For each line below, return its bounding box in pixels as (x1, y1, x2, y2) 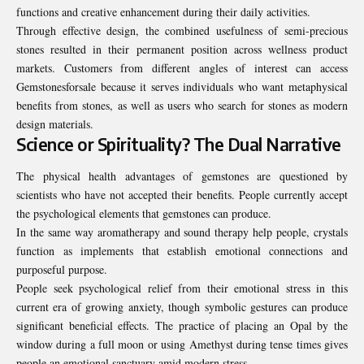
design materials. (16, 115, 93, 132)
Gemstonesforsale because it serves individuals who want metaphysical (16, 78, 348, 94)
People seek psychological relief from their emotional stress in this (16, 280, 348, 297)
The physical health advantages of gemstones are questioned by (16, 168, 348, 184)
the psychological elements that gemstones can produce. (16, 206, 275, 222)
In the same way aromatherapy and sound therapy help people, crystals (16, 224, 348, 240)
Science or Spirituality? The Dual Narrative (16, 132, 341, 155)
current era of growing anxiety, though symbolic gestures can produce (16, 299, 348, 315)
